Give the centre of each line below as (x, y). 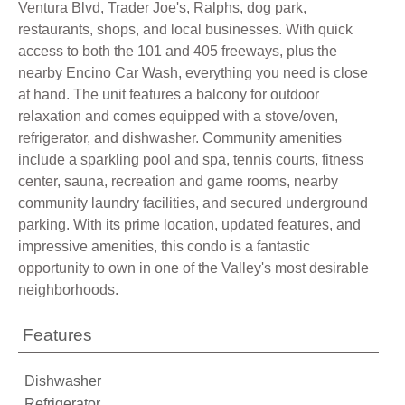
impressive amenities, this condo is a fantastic (164, 246)
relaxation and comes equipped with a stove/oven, (178, 116)
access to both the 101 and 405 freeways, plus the (178, 51)
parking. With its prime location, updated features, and (189, 225)
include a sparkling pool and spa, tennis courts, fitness (191, 160)
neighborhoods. (68, 290)
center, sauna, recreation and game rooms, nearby (178, 181)
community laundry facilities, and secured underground (193, 203)
